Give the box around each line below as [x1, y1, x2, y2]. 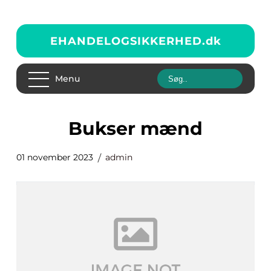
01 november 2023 [16, 152, 93, 163]
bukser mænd [82, 117, 203, 140]
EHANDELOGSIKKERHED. [50, 34, 206, 48]
